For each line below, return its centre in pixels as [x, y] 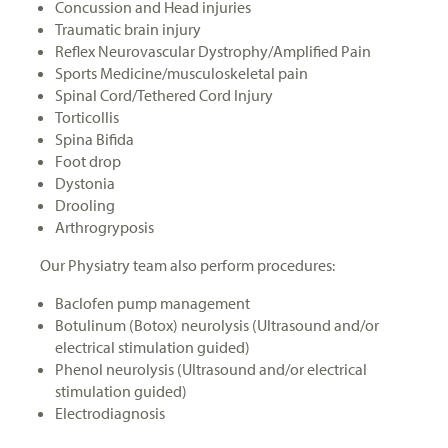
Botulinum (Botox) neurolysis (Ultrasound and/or [217, 324]
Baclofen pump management [152, 302]
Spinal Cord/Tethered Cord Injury [164, 94]
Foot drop [88, 160]
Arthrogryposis [104, 226]
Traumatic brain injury [128, 28]
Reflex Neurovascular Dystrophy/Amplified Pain [213, 50]
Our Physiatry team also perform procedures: [187, 264]
